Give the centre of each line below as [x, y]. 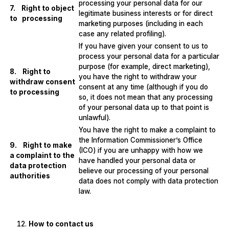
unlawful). [94, 118]
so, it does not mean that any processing [145, 97]
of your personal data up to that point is [144, 108]
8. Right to [30, 72]
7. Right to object [42, 8]
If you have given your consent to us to [143, 46]
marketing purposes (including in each [141, 24]
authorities [30, 176]
